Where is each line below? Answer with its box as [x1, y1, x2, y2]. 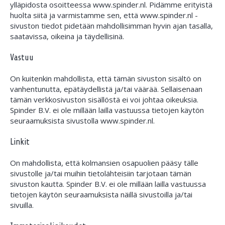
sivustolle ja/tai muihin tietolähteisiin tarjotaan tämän [10, 168, 191, 178]
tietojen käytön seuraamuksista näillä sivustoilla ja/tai [10, 189, 192, 199]
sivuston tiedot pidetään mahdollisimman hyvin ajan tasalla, [10, 21, 213, 31]
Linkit [10, 137, 30, 147]
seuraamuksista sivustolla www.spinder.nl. [10, 116, 155, 126]
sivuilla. [10, 200, 34, 210]
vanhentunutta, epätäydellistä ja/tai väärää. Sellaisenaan [10, 84, 202, 94]
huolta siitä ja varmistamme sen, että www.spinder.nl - [10, 10, 198, 20]
